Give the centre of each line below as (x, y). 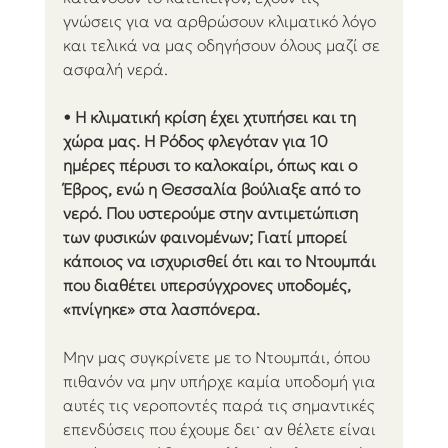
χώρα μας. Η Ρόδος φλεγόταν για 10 (197, 141)
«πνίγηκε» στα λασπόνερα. (161, 309)
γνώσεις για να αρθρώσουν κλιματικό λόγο (221, 21)
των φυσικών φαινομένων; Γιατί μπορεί (206, 237)
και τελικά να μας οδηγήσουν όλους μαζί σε (223, 45)
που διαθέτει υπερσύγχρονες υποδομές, (208, 285)
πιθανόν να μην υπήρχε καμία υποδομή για (221, 381)
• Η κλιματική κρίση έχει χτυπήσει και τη (211, 117)
